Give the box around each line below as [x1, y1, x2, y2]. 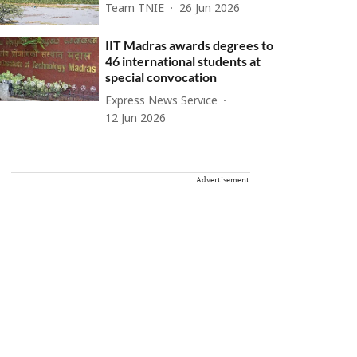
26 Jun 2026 [179, 2, 241, 16]
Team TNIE [105, 2, 165, 16]
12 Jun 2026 [105, 112, 167, 127]
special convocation [105, 69, 218, 85]
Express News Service [105, 94, 218, 108]
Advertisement [196, 175, 249, 186]
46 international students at [105, 53, 261, 69]
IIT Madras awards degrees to [105, 37, 274, 53]
